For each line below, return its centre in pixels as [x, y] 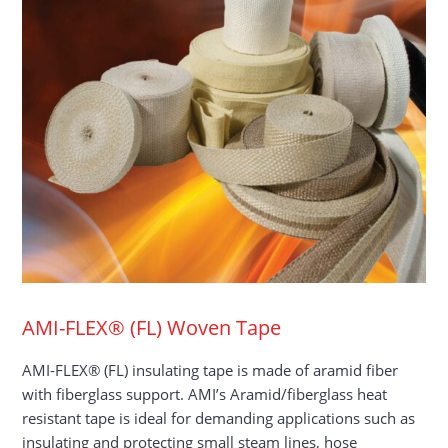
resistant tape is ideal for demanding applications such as [219, 417]
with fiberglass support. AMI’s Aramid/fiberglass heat [205, 393]
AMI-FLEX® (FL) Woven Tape [152, 326]
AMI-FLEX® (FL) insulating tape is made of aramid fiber [210, 369]
